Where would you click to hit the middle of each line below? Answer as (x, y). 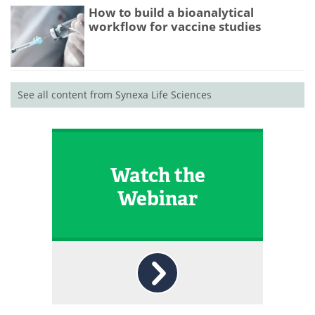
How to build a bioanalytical (171, 13)
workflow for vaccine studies (175, 27)
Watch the (157, 175)
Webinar (157, 198)
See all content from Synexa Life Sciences (115, 95)
